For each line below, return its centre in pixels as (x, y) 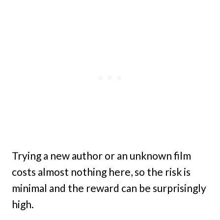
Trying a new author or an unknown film (101, 156)
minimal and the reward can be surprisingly (109, 188)
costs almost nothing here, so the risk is (101, 172)
